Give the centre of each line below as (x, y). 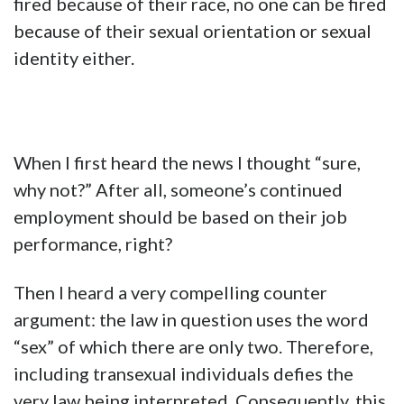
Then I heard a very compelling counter (170, 293)
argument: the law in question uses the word (191, 320)
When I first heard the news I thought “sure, (187, 163)
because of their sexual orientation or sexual (193, 31)
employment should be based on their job (180, 217)
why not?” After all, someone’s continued (178, 190)
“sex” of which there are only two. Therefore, (193, 347)
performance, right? (93, 244)
